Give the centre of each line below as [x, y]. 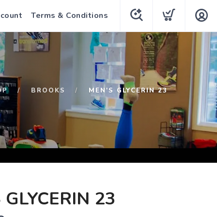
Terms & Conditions [70, 15]
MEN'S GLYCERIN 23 [128, 91]
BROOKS [48, 91]
